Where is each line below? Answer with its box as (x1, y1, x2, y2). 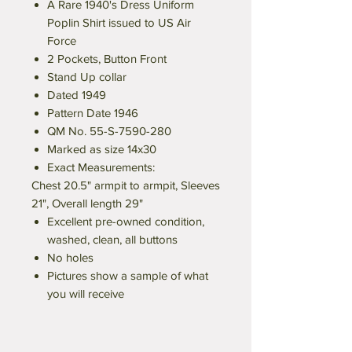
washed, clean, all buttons (47, 233, 178, 247)
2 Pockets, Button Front (47, 52, 167, 66)
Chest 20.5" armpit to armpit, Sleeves (31, 178, 220, 192)
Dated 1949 (47, 88, 106, 102)
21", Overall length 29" (31, 196, 143, 211)
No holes (47, 251, 93, 265)
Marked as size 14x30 (47, 142, 156, 156)
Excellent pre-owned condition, (47, 214, 204, 229)
